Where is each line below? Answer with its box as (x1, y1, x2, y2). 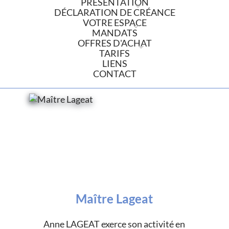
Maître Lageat (76, 191, 153, 206)
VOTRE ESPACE (82, 17, 147, 29)
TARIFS (99, 48, 130, 59)
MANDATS (91, 27, 138, 39)
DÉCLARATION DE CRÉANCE (54, 7, 175, 18)
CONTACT (93, 68, 136, 80)
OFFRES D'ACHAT (77, 37, 152, 49)
